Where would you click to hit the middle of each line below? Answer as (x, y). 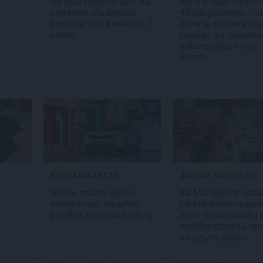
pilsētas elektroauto (92, 215)
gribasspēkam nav (218, 46)
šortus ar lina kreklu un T (102, 24)
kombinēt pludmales (93, 13)
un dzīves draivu (215, 238)
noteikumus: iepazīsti (95, 204)
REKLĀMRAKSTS (86, 176)
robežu (195, 58)
